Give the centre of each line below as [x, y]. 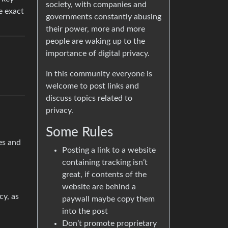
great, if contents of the [104, 175]
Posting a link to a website [109, 150]
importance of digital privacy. [98, 53]
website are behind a [99, 187]
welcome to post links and [92, 86]
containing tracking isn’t [105, 162]
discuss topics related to [89, 98]
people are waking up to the [95, 41]
